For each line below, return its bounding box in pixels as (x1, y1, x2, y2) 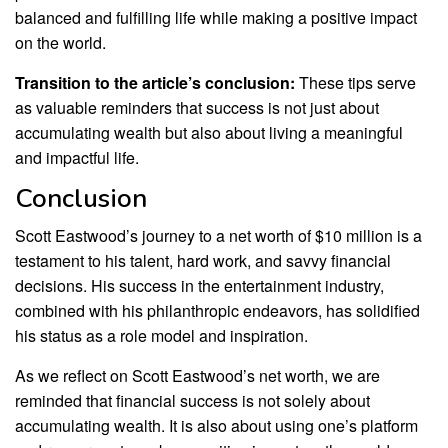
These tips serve (295, 71, 416, 95)
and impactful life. (15, 146, 139, 170)
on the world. (15, 31, 106, 55)
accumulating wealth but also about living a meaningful (15, 121, 403, 145)
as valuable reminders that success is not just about (15, 96, 379, 120)
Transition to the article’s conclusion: (15, 71, 295, 95)
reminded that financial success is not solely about (15, 389, 370, 413)
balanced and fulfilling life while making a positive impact (15, 6, 417, 30)
